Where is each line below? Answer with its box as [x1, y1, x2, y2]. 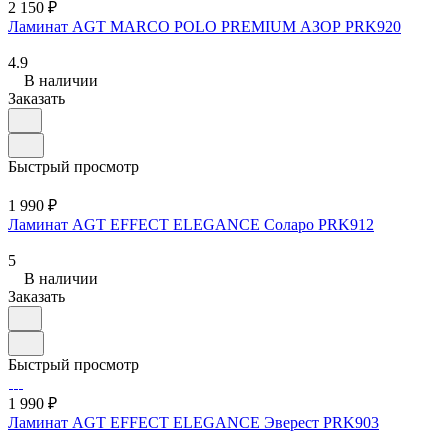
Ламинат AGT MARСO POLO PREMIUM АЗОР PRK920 [8, 17, 401, 35]
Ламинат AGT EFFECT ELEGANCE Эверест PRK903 [8, 413, 379, 431]
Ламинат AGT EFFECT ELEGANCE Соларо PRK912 [8, 215, 374, 233]
